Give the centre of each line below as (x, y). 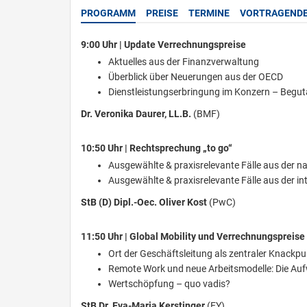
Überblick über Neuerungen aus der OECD (196, 77)
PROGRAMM (108, 13)
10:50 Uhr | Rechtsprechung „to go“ (157, 148)
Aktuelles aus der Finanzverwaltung (184, 62)
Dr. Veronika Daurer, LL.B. (137, 114)
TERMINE (209, 13)
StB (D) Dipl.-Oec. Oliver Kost (144, 202)
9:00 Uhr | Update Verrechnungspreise (163, 45)
